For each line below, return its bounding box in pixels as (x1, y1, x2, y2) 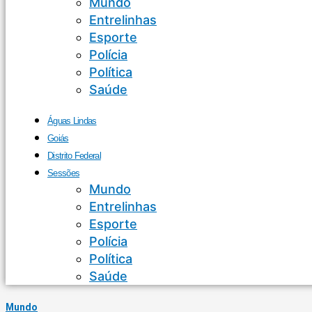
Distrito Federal (47, 150, 101, 161)
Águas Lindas (47, 116, 97, 126)
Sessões (47, 168, 80, 178)
